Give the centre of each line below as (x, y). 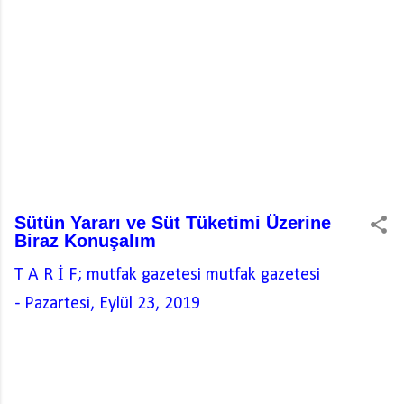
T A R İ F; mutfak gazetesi (110, 275)
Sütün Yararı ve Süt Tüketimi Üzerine (173, 223)
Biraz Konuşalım (85, 241)
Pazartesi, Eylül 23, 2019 (112, 304)
